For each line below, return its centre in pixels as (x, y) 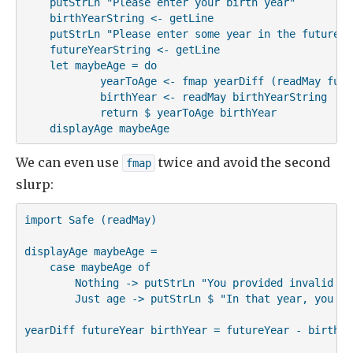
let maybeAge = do (90, 65)
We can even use (69, 163)
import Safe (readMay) (90, 219)
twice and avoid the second (243, 163)
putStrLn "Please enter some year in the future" (185, 33)
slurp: (35, 185)
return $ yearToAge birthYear (150, 112)
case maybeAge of (87, 267)
